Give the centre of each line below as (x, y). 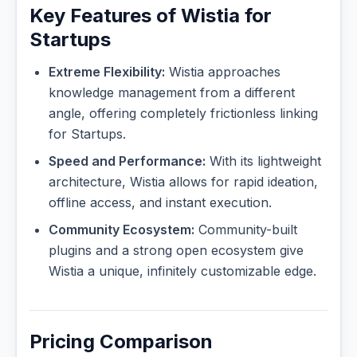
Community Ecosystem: (122, 230)
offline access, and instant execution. (160, 203)
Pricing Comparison (121, 342)
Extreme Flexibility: (107, 72)
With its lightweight (263, 161)
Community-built (246, 230)
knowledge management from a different (172, 93)
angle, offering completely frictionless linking (183, 114)
